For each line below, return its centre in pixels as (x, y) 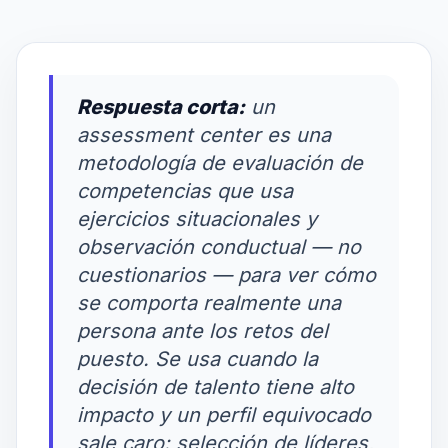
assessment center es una (204, 134)
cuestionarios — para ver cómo (226, 274)
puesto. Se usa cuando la (197, 358)
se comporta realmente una (209, 302)
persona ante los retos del (202, 330)
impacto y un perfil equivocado (224, 414)
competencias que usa (185, 190)
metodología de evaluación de (220, 162)
